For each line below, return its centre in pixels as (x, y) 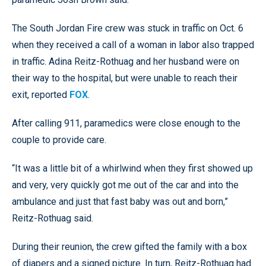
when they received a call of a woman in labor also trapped (133, 45)
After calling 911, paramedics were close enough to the (126, 123)
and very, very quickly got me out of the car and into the (125, 185)
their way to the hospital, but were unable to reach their (125, 78)
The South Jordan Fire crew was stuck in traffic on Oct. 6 (128, 28)
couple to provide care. (59, 140)
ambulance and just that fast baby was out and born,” (120, 201)
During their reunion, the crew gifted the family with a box (129, 246)
